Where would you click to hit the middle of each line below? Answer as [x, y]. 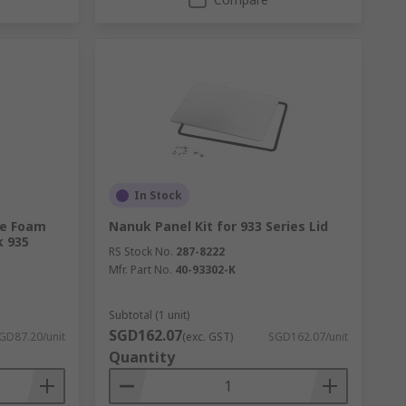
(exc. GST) [207, 337]
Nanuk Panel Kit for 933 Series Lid [218, 226]
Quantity [141, 357]
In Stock [158, 195]
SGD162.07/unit [308, 337]
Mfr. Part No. [140, 270]
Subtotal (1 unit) [149, 315]
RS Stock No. [140, 251]
